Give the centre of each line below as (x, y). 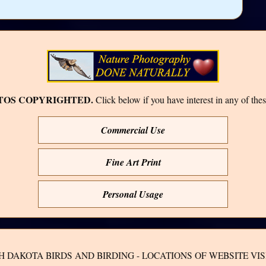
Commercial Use (133, 130)
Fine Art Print (133, 162)
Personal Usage (133, 194)
